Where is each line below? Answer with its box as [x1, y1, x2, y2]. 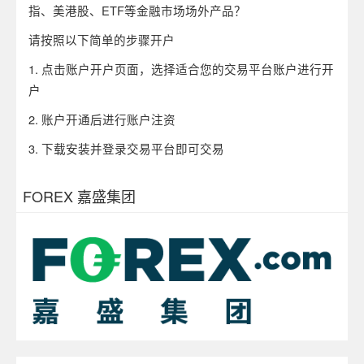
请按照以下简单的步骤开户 [28, 30, 175, 48]
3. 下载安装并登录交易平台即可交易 [28, 139, 224, 157]
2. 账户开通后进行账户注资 [28, 110, 175, 128]
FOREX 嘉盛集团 [23, 184, 136, 206]
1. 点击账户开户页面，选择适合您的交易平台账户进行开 [28, 59, 334, 77]
